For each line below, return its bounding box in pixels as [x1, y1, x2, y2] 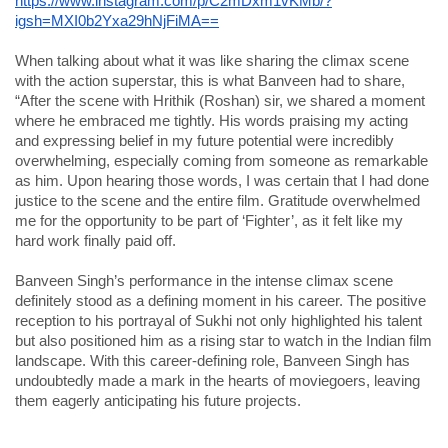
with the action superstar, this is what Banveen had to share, [15, 73, 405, 89]
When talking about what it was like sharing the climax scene [15, 53, 409, 69]
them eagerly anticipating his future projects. [15, 393, 301, 409]
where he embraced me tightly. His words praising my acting [15, 113, 408, 129]
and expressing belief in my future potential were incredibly [15, 133, 394, 149]
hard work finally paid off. [15, 233, 176, 249]
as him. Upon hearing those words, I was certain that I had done [15, 173, 429, 189]
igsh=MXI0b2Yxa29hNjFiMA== [15, 13, 219, 29]
